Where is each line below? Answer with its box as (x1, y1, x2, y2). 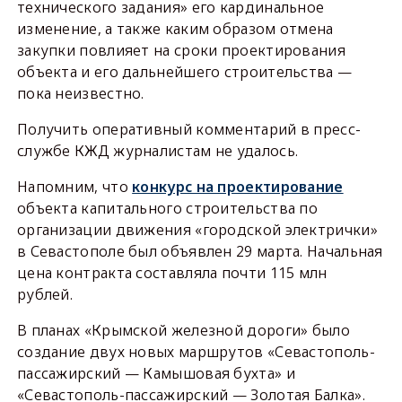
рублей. (16, 284, 74, 305)
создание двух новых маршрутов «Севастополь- (16, 342, 375, 363)
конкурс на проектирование (132, 177, 344, 197)
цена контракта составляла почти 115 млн (16, 263, 328, 284)
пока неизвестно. (16, 83, 144, 104)
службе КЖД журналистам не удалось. (16, 141, 299, 162)
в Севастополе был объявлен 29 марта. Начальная (16, 241, 383, 262)
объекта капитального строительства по (16, 198, 319, 219)
